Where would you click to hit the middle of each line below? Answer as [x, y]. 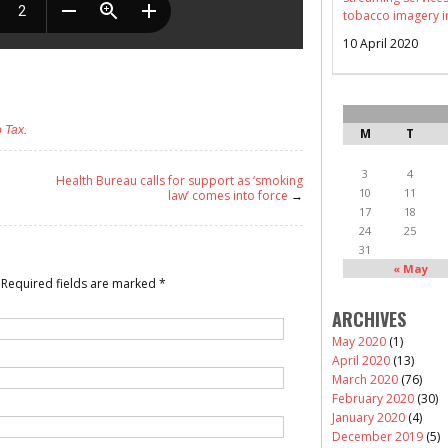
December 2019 [377, 436]
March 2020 [365, 379]
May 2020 [359, 341]
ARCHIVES [369, 318]
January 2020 [368, 417]
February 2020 [373, 398]
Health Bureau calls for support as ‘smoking [179, 180]
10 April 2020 [380, 43]
